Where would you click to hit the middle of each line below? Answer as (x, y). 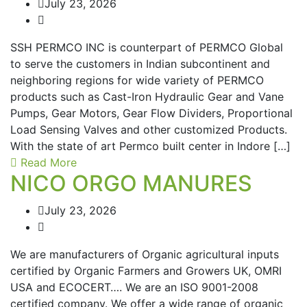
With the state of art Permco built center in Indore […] (150, 146)
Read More (49, 162)
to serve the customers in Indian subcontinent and (140, 63)
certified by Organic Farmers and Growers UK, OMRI (146, 270)
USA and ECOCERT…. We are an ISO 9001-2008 (134, 287)
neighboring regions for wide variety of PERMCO (137, 80)
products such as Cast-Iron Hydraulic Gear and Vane (147, 96)
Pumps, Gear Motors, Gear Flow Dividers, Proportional (151, 113)
